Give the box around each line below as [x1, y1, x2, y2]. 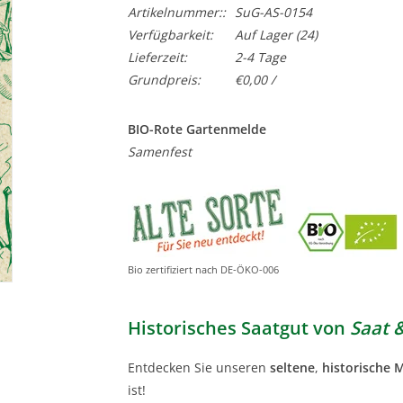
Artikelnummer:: [127, 4, 226, 21]
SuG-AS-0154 [234, 4, 312, 21]
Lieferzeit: [127, 49, 187, 66]
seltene [269, 358, 315, 376]
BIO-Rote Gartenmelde [127, 121, 266, 138]
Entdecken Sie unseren [127, 358, 270, 376]
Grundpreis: [127, 71, 201, 88]
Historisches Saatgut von [127, 314, 350, 340]
